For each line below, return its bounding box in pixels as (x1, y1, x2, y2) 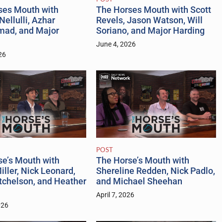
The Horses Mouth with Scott (96, 5, 211, 15)
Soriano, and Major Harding (96, 26, 205, 36)
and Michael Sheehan (96, 176, 182, 187)
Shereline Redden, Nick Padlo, (96, 166, 215, 176)
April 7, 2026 (96, 191, 134, 200)
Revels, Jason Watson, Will (96, 15, 203, 26)
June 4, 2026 (96, 40, 136, 49)
